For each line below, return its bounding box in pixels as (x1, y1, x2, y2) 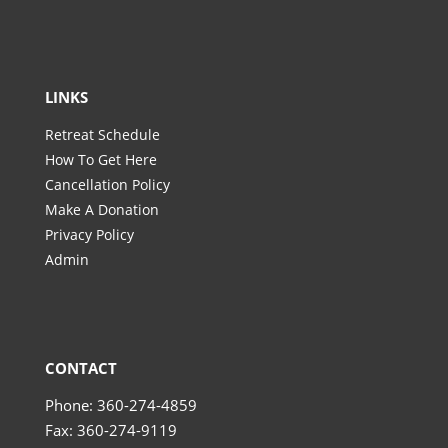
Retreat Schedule (44, 125, 160, 145)
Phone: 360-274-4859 (44, 394, 197, 415)
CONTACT (44, 357, 117, 378)
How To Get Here (44, 150, 157, 170)
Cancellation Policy (44, 175, 170, 195)
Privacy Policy (44, 225, 134, 245)
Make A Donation (44, 200, 159, 220)
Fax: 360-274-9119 (44, 419, 177, 440)
